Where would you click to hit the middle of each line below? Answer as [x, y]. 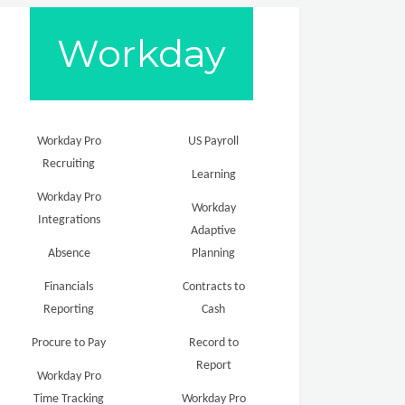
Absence [69, 253]
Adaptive [213, 231]
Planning [213, 253]
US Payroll [213, 141]
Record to [213, 343]
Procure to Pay [69, 343]
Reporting [69, 309]
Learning [213, 174]
